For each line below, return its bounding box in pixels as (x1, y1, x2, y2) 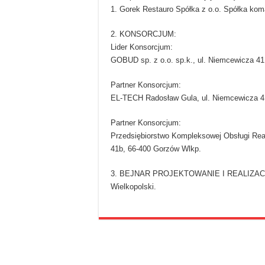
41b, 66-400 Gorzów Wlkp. (111, 144, 201, 154)
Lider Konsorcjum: (111, 43, 173, 52)
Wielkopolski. (111, 182, 156, 192)
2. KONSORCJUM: (111, 30, 176, 39)
